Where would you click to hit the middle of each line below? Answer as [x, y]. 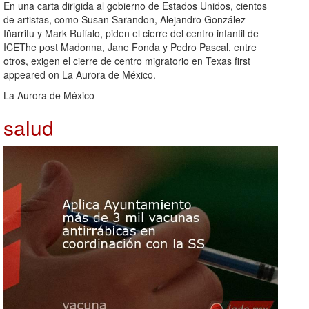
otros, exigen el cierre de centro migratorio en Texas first [127, 60]
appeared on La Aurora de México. [80, 74]
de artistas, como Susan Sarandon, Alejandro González [124, 19]
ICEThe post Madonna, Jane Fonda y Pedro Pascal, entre [130, 47]
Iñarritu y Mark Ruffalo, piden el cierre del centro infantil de [131, 33]
